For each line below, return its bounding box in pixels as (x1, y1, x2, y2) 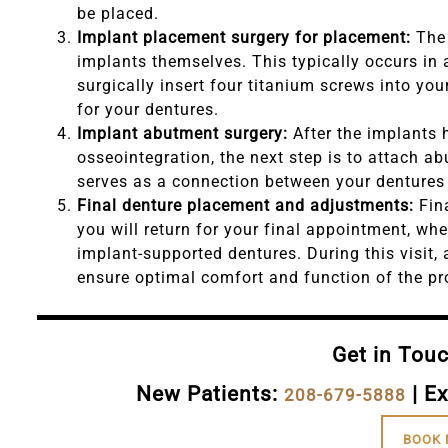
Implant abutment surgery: (77, 123, 288, 143)
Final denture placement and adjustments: (77, 195, 419, 215)
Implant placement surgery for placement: (77, 27, 411, 47)
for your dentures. (77, 99, 219, 119)
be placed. (77, 3, 159, 23)
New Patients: (136, 381, 285, 406)
